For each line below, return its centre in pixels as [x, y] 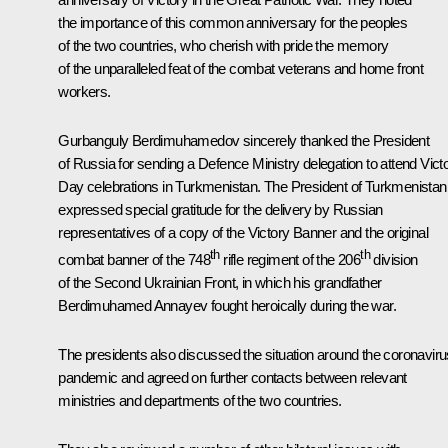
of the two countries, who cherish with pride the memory [223, 45]
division [394, 259]
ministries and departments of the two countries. [200, 400]
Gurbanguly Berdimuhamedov [149, 140]
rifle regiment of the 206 [290, 259]
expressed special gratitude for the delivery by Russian [220, 209]
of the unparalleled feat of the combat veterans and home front [241, 68]
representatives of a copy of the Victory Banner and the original [243, 232]
